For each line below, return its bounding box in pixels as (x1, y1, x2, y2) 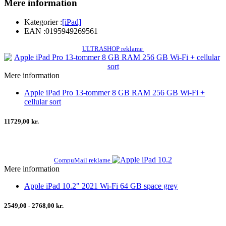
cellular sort (24, 97, 61, 106)
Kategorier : (24, 18, 62, 27)
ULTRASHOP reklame (82, 45, 144, 53)
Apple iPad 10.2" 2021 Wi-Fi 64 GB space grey (24, 181, 178, 190)
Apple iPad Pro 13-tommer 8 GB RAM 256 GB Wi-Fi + (24, 88, 205, 97)
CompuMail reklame (54, 156, 112, 164)
